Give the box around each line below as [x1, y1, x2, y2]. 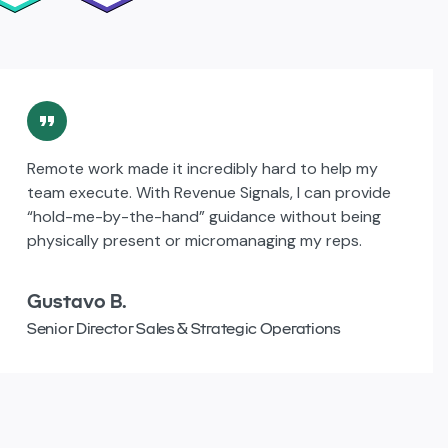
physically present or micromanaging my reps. [27, 229, 362, 251]
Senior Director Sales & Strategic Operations [27, 318, 341, 338]
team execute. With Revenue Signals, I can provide [27, 181, 391, 203]
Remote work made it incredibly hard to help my [27, 157, 378, 179]
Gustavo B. [27, 288, 127, 313]
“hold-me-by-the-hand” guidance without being [27, 205, 381, 227]
